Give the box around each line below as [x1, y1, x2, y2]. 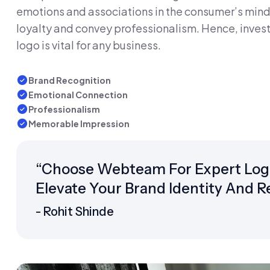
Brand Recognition [28, 75, 111, 86]
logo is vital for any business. [16, 38, 161, 52]
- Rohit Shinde [36, 204, 114, 219]
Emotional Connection [28, 89, 128, 100]
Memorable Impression [28, 118, 130, 129]
